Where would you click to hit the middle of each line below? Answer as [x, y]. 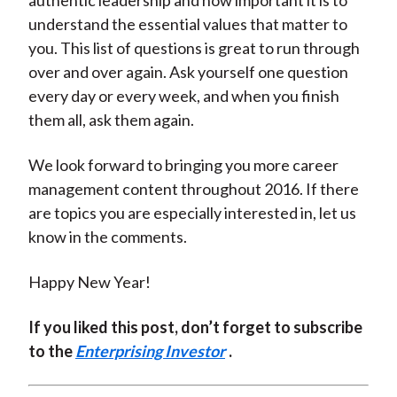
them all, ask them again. [111, 120]
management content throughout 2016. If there [193, 189]
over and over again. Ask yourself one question [188, 72]
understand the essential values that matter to [187, 24]
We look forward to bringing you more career [183, 165]
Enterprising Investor [150, 351]
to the [51, 351]
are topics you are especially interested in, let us [192, 213]
